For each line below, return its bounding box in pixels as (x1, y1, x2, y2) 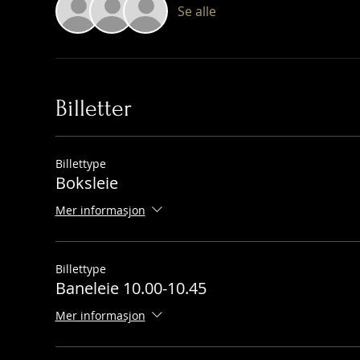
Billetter (55, 95, 132, 121)
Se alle (177, 2, 216, 20)
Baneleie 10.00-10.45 (55, 277, 207, 299)
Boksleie (55, 172, 118, 194)
